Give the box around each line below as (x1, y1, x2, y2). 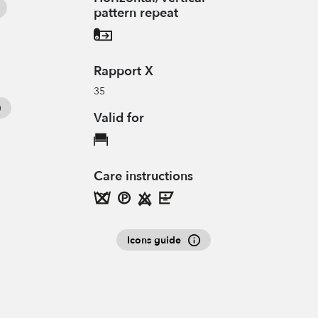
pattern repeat (93, 4, 178, 23)
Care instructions (93, 168, 193, 186)
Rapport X (93, 62, 153, 81)
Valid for (93, 109, 144, 128)
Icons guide (127, 234, 181, 248)
